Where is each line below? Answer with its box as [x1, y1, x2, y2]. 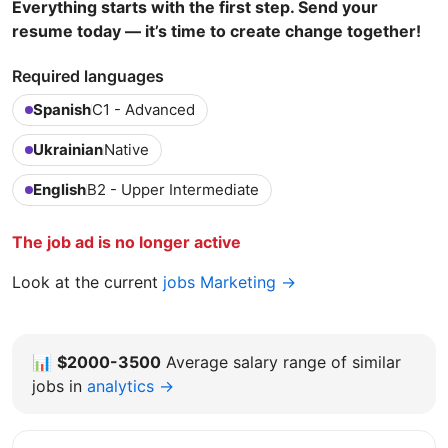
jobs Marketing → [163, 272, 296, 293]
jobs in [32, 376, 82, 397]
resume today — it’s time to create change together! [12, 21, 421, 42]
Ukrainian [33, 140, 103, 160]
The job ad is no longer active [12, 232, 241, 253]
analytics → [87, 376, 174, 397]
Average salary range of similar [166, 352, 401, 373]
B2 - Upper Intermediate [87, 180, 259, 200]
